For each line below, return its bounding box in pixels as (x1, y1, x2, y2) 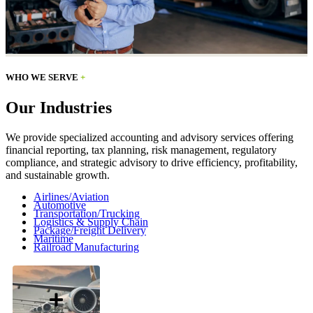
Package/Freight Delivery (34, 224, 146, 237)
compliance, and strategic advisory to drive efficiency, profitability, (6, 156, 298, 169)
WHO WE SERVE (6, 72, 80, 83)
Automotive (34, 199, 86, 212)
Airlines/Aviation (34, 191, 109, 203)
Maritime (34, 233, 73, 245)
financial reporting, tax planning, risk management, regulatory (6, 144, 277, 156)
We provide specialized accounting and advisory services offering (6, 131, 293, 144)
